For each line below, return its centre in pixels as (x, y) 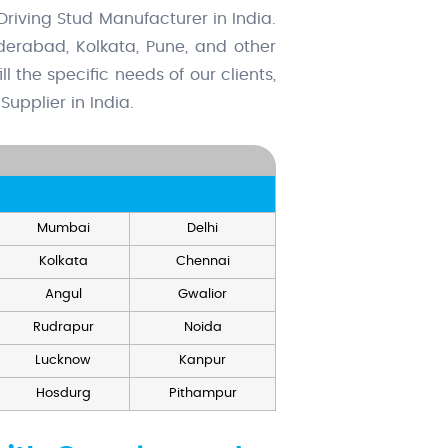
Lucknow (63, 361)
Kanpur (202, 361)
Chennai (202, 262)
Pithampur (202, 394)
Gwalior (202, 295)
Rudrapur (63, 328)
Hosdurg (63, 394)
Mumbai (63, 229)
